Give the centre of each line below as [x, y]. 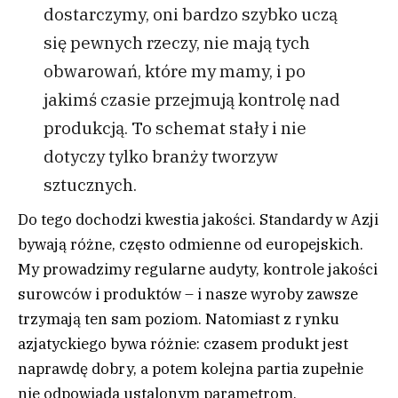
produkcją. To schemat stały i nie [175, 127]
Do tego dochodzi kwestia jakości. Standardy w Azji [198, 220]
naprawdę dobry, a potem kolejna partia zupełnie [191, 369]
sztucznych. [90, 184]
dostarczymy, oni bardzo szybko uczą [190, 13]
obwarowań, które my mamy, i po [174, 70]
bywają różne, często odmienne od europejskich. [191, 245]
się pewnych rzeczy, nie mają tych [176, 42]
